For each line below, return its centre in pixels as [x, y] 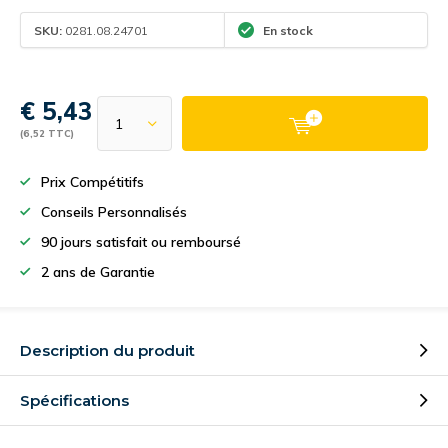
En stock [286, 30]
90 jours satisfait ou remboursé [141, 242]
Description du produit [107, 350]
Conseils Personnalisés [114, 212]
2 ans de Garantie [98, 272]
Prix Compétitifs [92, 182]
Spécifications [74, 400]
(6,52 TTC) [47, 133]
